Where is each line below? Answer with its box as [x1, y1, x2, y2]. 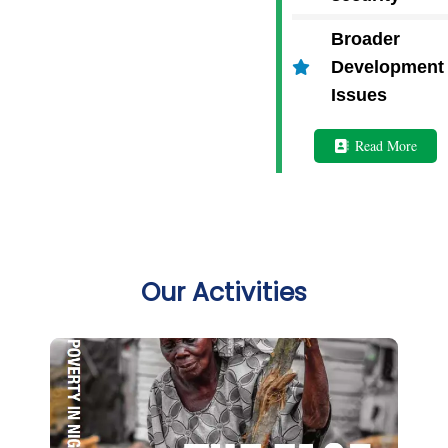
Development [331, 57, 445, 78]
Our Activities [141, 275, 307, 311]
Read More [354, 136, 417, 156]
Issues [331, 85, 388, 106]
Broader [331, 29, 401, 50]
